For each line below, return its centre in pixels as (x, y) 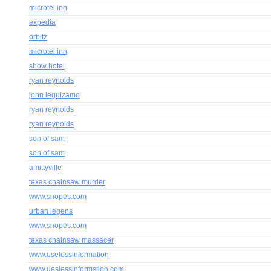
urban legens (51, 211)
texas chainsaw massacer (71, 240)
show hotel (47, 66)
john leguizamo (54, 95)
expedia (42, 22)
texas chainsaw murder (67, 182)
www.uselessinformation (69, 255)
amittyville (45, 168)
